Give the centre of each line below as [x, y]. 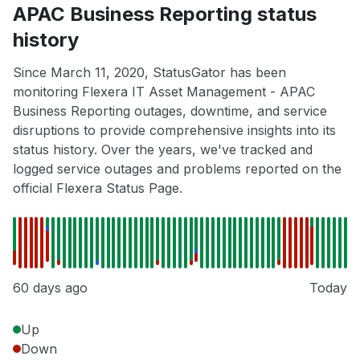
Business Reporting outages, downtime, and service [170, 111]
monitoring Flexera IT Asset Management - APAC [164, 92]
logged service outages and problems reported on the [177, 169]
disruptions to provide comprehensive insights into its [174, 131]
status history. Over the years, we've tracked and [163, 150]
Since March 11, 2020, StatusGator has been [149, 73]
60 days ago [50, 288]
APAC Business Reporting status [165, 14]
